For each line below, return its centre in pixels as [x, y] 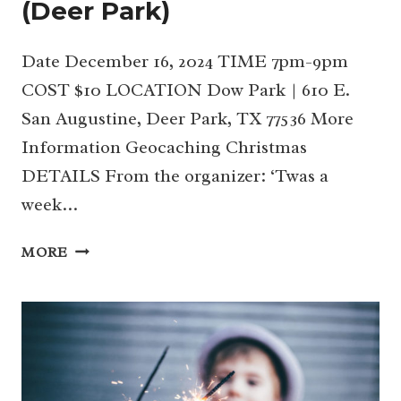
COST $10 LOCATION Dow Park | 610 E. [186, 90]
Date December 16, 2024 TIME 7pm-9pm [185, 61]
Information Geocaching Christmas [164, 147]
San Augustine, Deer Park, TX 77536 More [188, 118]
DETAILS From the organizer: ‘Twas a [175, 175]
